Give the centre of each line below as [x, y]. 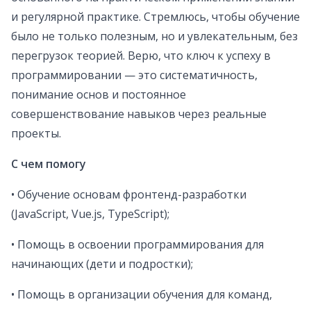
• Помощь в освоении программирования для [137, 245]
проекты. [36, 134]
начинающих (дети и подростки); [102, 264]
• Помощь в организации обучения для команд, [142, 295]
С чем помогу [49, 164]
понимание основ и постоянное [99, 95]
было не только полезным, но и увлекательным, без [154, 36]
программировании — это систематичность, [134, 75]
